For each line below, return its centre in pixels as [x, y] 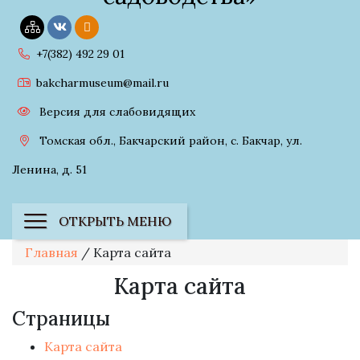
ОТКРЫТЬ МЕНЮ [115, 221]
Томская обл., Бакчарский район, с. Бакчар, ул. [169, 140]
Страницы [61, 318]
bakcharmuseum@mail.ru [102, 82]
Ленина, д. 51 [49, 169]
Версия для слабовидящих [116, 111]
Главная [51, 252]
